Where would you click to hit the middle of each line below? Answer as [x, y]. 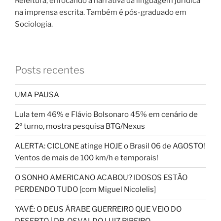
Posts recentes [50, 70]
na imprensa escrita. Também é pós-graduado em [101, 12]
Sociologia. [34, 24]
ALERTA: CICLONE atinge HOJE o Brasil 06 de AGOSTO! [110, 146]
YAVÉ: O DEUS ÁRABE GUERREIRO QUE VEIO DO [98, 209]
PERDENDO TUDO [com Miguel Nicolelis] [85, 189]
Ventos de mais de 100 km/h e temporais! [87, 158]
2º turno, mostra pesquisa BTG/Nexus [80, 126]
